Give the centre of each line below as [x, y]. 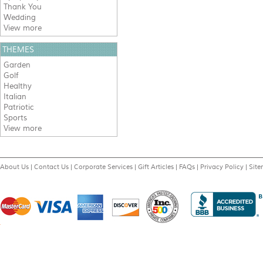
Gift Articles [156, 167]
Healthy [18, 86]
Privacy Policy [222, 167]
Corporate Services [103, 167]
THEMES [18, 50]
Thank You [23, 7]
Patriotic [19, 107]
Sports [15, 118]
